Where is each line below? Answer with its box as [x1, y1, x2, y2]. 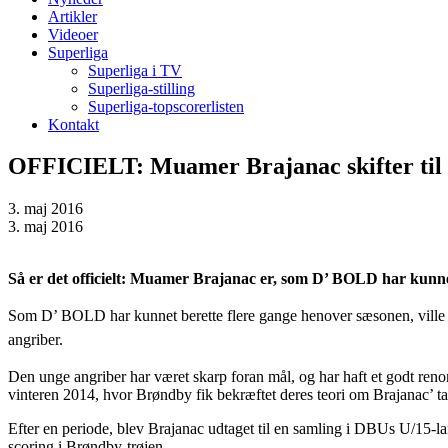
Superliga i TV [88, 61, 182, 79]
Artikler [48, 7, 97, 25]
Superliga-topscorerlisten [88, 97, 244, 115]
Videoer [48, 25, 98, 43]
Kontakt [48, 115, 99, 133]
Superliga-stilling [88, 79, 195, 97]
